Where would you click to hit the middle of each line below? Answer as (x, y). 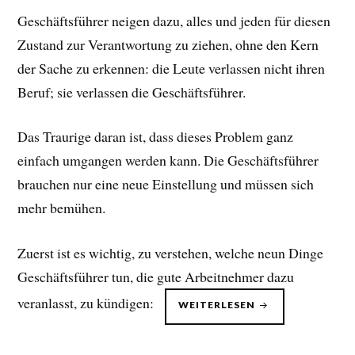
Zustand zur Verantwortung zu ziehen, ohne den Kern (168, 44)
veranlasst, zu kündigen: (92, 303)
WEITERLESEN (218, 305)
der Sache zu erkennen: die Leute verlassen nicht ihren (172, 68)
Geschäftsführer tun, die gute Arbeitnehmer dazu (156, 277)
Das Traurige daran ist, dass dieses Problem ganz (156, 137)
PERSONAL (287, 314)
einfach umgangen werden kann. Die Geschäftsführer (168, 160)
